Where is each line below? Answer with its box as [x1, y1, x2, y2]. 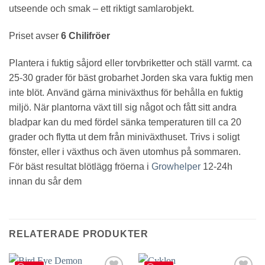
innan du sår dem [9, 176, 82, 186]
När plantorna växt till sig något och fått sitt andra [34, 102, 237, 112]
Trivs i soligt [190, 131, 240, 142]
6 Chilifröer [59, 31, 110, 41]
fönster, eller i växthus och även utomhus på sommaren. [9, 146, 241, 157]
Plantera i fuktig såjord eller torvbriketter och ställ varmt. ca [9, 57, 252, 68]
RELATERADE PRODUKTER [9, 228, 148, 239]
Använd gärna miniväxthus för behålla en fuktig [47, 87, 243, 98]
